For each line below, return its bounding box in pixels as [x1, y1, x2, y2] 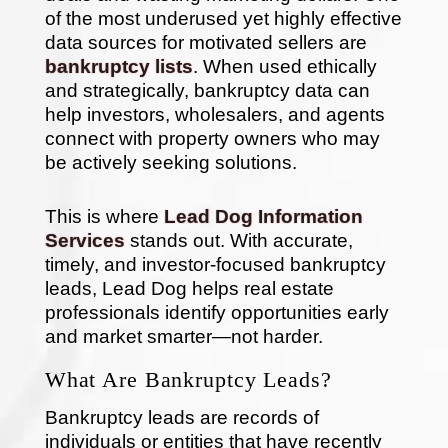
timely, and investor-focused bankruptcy [44, 253, 386, 275]
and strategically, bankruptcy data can [44, 79, 370, 101]
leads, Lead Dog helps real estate [44, 277, 334, 299]
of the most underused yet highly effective [44, 7, 402, 29]
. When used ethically [192, 55, 377, 77]
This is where [44, 205, 164, 227]
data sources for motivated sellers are [44, 31, 367, 53]
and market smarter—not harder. [44, 325, 323, 347]
